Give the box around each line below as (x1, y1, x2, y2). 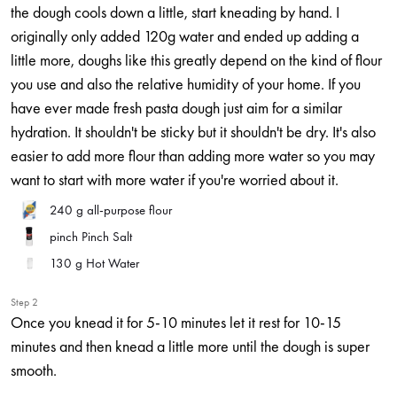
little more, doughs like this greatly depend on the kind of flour (11, 50, 382, 70)
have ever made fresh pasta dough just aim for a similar (11, 97, 342, 118)
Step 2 (11, 295, 38, 309)
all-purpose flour (87, 201, 172, 219)
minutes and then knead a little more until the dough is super (11, 336, 370, 356)
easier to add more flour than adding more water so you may (11, 145, 375, 166)
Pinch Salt (82, 228, 132, 245)
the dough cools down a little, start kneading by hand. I (11, 2, 339, 22)
